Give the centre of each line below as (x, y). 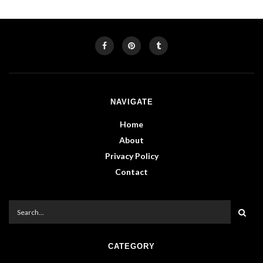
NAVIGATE (131, 102)
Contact (131, 172)
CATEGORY (131, 247)
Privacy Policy (131, 156)
